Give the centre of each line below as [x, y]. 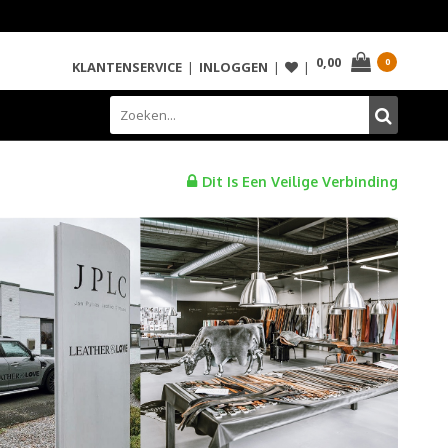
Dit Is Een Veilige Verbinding [300, 181]
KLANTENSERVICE [127, 66]
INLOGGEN [234, 66]
